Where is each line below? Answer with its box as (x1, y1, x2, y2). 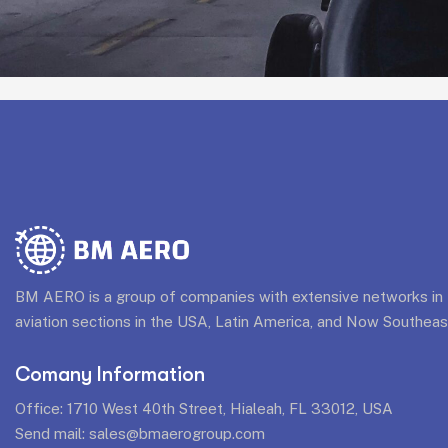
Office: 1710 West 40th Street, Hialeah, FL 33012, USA (15, 399, 393, 417)
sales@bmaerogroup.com (89, 424, 265, 442)
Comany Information (15, 362, 205, 386)
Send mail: (15, 424, 89, 442)
